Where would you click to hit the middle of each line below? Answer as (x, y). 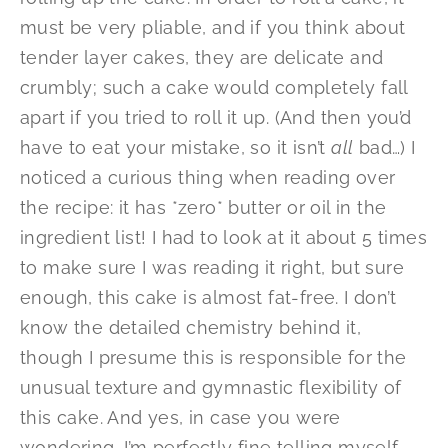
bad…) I (384, 148)
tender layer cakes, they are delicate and (202, 58)
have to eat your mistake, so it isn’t (176, 148)
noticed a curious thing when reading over (208, 178)
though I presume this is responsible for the (213, 358)
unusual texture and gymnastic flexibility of (211, 388)
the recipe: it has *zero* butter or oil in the (203, 208)
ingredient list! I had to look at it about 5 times (223, 238)
